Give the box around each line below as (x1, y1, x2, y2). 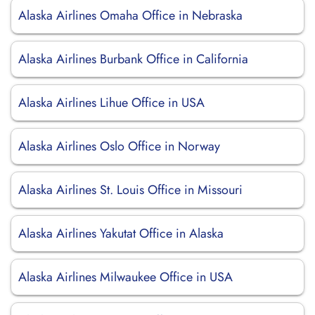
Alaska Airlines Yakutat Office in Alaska (18, 224, 224, 243)
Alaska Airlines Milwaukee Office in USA (18, 268, 233, 286)
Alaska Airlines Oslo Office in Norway (18, 137, 220, 155)
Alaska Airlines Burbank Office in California (18, 50, 248, 68)
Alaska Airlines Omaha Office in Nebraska (18, 6, 243, 25)
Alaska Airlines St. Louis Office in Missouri (18, 181, 243, 199)
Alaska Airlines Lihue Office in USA (18, 94, 205, 112)
